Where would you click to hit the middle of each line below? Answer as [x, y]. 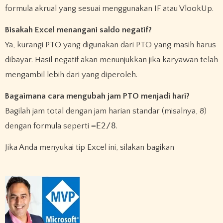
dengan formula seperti [48, 126]
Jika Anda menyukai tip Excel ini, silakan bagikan [91, 147]
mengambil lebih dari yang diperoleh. [71, 74]
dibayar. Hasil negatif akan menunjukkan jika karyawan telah [111, 59]
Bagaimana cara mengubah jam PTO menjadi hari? [97, 96]
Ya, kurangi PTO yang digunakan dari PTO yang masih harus [110, 45]
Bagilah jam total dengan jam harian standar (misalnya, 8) [106, 111]
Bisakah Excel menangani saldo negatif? [78, 30]
